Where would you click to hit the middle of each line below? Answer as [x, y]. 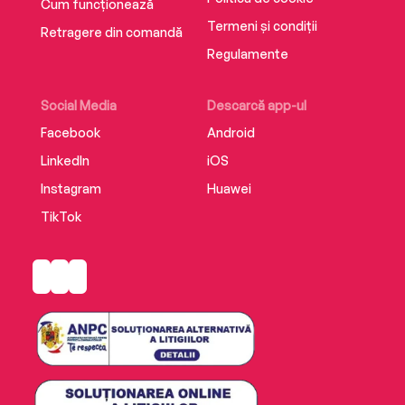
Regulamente [247, 53]
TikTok [61, 216]
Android [231, 132]
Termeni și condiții [262, 25]
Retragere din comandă [111, 32]
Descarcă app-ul [256, 105]
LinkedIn [65, 160]
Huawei [229, 188]
